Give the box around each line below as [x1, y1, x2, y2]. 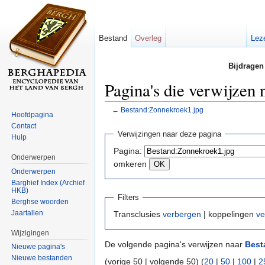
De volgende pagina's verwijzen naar [105, 240, 245, 250]
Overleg [135, 34, 162, 43]
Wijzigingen [11, 228, 50, 237]
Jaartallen [11, 208, 44, 217]
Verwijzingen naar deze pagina [117, 130, 221, 139]
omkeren [114, 159, 147, 169]
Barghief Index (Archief [11, 178, 85, 187]
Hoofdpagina [11, 110, 54, 119]
